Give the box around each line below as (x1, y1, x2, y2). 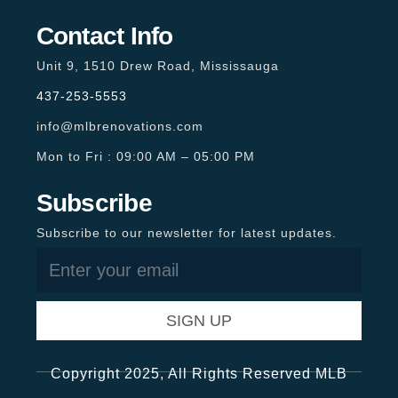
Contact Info (36, 21, 173, 50)
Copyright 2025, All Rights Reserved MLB (51, 365, 347, 381)
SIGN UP (166, 311, 232, 330)
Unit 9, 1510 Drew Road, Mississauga (36, 58, 279, 73)
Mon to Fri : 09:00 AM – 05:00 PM (36, 148, 255, 163)
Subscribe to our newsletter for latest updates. (36, 225, 337, 240)
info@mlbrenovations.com (36, 118, 203, 133)
